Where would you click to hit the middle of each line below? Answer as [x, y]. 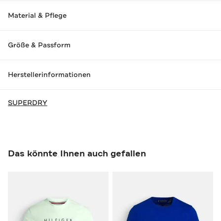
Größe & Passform [39, 45]
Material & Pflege [37, 16]
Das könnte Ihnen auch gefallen [77, 153]
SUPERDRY [28, 102]
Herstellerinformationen [49, 75]
